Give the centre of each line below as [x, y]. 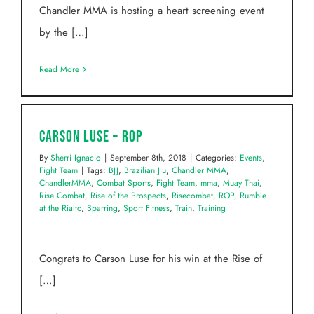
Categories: [218, 158]
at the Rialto [60, 209]
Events [251, 158]
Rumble [253, 196]
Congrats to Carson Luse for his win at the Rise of [151, 259]
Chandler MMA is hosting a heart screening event [152, 11]
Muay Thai [241, 183]
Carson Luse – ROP [91, 137]
